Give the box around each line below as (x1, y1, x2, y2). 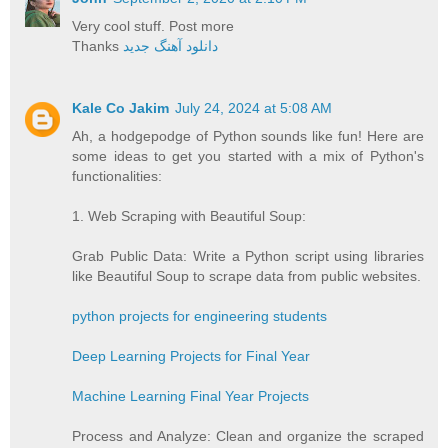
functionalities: (72, 168, 163, 185)
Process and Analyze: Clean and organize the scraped (72, 428, 424, 445)
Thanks (72, 38, 124, 55)
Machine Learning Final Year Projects (72, 388, 310, 405)
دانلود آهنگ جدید (123, 38, 219, 55)
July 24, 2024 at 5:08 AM (175, 100, 333, 117)
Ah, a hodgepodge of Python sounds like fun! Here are (72, 128, 424, 145)
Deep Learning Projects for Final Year (72, 348, 311, 365)
